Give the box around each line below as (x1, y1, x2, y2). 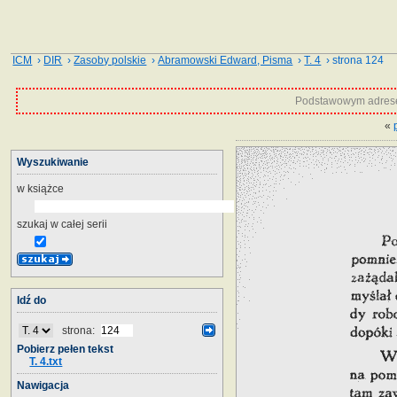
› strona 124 (321, 54, 385, 66)
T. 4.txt (29, 354, 63, 368)
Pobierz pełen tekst (17, 342, 113, 355)
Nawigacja (17, 378, 69, 392)
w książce (17, 182, 64, 195)
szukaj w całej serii (17, 217, 107, 230)
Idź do (17, 293, 46, 307)
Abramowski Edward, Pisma (158, 54, 293, 66)
